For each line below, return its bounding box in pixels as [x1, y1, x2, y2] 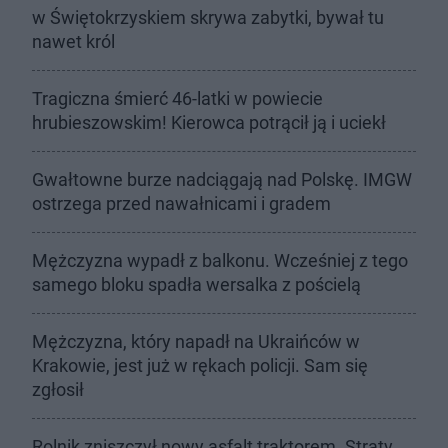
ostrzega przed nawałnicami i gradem [32, 193, 331, 214]
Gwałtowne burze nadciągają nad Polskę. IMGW [32, 169, 412, 190]
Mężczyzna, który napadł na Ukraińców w [32, 331, 360, 352]
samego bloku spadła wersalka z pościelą [32, 274, 361, 295]
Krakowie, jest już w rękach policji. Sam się [32, 355, 368, 376]
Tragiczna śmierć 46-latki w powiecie [32, 88, 323, 109]
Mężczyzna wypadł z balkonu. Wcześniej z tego [32, 250, 408, 271]
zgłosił [32, 379, 84, 400]
